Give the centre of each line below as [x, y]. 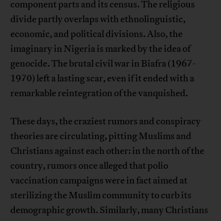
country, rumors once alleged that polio [90, 166]
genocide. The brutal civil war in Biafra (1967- [103, 64]
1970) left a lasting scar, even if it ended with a [103, 79]
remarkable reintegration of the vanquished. [99, 93]
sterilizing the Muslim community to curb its [101, 196]
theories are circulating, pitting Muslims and [101, 136]
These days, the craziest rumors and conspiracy [106, 122]
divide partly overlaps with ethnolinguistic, [98, 19]
